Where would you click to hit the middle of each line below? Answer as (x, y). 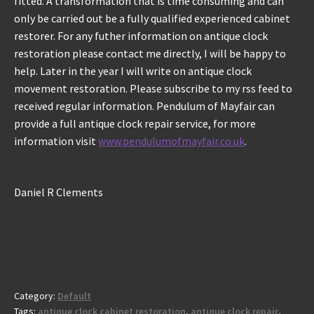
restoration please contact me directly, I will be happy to (150, 53)
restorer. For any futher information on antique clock (141, 36)
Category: (36, 295)
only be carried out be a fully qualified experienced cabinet (152, 18)
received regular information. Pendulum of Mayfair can (144, 106)
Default (74, 295)
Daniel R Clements (59, 192)
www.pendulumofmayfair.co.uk (171, 141)
